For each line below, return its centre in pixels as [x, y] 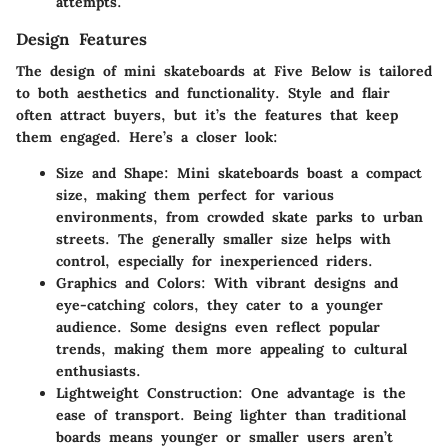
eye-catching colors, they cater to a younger [219, 305]
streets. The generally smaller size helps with [223, 239]
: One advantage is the [322, 393]
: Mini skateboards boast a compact [293, 173]
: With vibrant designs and [299, 283]
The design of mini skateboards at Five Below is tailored [224, 71]
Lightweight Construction [147, 393]
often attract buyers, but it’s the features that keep [207, 115]
